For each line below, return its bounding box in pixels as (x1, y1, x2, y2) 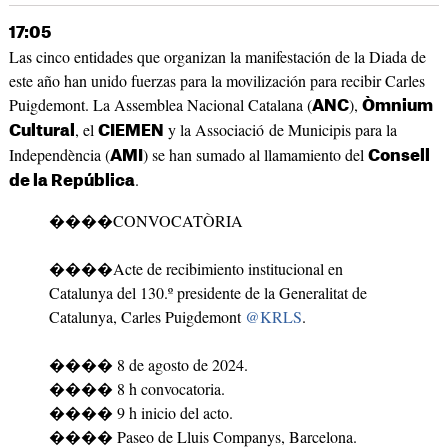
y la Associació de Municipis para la (163, 119, 397, 141)
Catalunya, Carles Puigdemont (48, 306, 245, 328)
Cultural (8, 123, 75, 140)
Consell (367, 148, 430, 165)
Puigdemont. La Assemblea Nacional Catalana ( (8, 94, 312, 116)
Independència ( (8, 144, 110, 166)
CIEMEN (97, 123, 164, 140)
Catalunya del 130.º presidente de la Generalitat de (48, 282, 367, 304)
